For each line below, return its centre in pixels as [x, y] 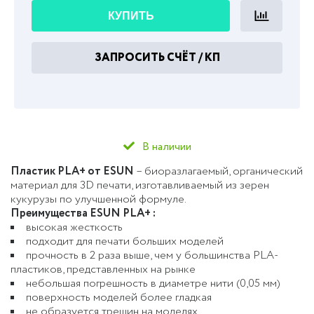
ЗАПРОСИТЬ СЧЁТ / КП [157, 57]
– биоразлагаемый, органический [218, 172]
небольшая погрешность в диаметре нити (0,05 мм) [153, 284]
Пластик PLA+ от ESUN [72, 172]
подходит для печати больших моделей [125, 242]
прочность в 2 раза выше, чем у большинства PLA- [152, 256]
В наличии [165, 147]
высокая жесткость [74, 228]
